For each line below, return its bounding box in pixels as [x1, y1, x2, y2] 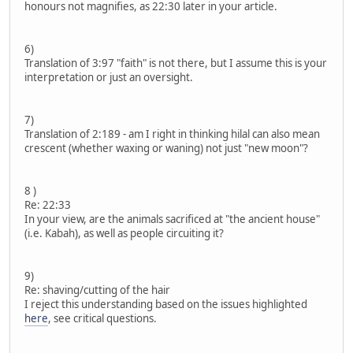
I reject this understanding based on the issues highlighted [24, 296, 307, 311]
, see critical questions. [48, 310, 157, 325]
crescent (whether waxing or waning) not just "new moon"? [24, 140, 308, 155]
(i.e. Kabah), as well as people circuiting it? [24, 225, 224, 240]
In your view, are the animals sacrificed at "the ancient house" [24, 211, 320, 226]
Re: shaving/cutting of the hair [24, 282, 170, 297]
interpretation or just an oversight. [24, 69, 193, 84]
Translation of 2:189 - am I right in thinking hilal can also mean [24, 126, 320, 141]
